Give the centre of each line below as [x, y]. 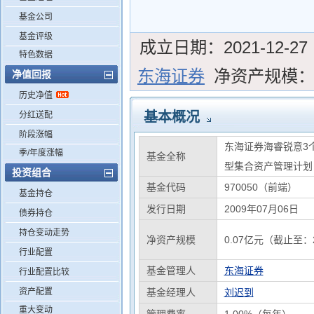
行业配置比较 [44, 272]
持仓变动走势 [44, 233]
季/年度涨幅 [41, 153]
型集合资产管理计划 [268, 166]
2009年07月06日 [261, 209]
